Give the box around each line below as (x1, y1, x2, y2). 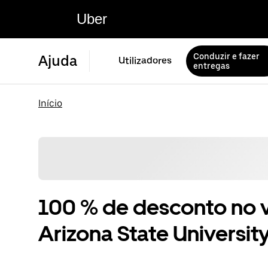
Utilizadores (118, 55, 172, 66)
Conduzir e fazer (193, 51, 260, 61)
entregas (193, 61, 230, 71)
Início (38, 98, 62, 109)
